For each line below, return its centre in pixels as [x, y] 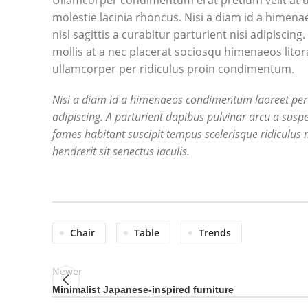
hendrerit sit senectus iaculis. [121, 151]
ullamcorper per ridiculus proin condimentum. [173, 69]
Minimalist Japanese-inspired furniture [143, 289]
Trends [215, 233]
